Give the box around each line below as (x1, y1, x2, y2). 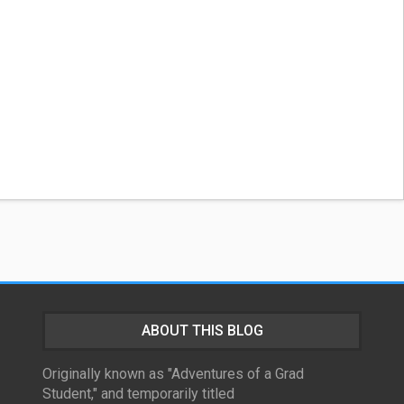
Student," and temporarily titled (42, 385, 234, 402)
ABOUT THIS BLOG (141, 322, 263, 339)
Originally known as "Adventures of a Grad (42, 365, 304, 382)
